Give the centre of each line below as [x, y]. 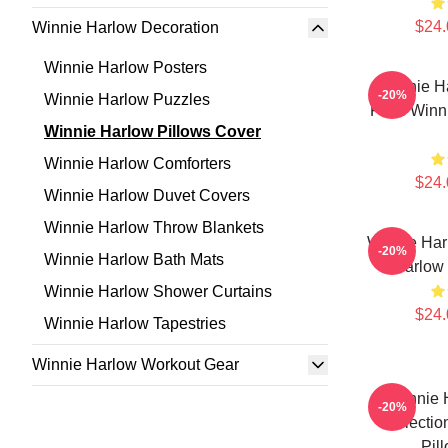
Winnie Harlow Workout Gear [135, 364]
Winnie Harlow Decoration [125, 27]
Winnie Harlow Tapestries [135, 323]
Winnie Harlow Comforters [137, 163]
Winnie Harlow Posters [125, 67]
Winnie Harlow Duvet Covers [147, 195]
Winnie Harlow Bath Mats [134, 259]
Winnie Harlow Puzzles [127, 99]
